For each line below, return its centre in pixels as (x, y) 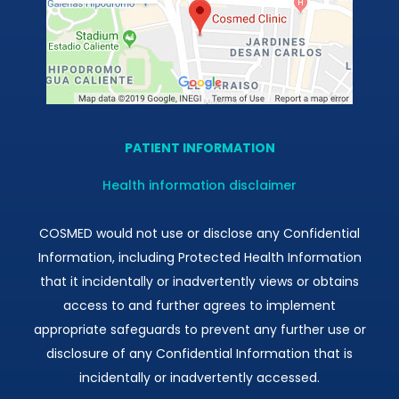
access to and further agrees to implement (199, 306)
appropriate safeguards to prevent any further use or (199, 330)
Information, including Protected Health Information (199, 258)
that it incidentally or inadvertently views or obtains (199, 282)
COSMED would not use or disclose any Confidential (199, 234)
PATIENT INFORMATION (199, 148)
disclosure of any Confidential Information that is (199, 354)
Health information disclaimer (199, 186)
